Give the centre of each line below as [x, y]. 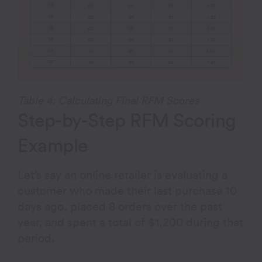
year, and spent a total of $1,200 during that [131, 223]
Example [53, 146]
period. [37, 238]
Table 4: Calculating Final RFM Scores [108, 100]
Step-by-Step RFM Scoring [127, 121]
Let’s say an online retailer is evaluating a [123, 175]
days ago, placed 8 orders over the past [120, 207]
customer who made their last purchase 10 [127, 191]
